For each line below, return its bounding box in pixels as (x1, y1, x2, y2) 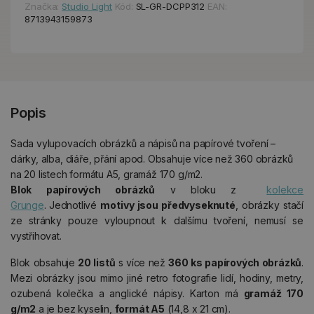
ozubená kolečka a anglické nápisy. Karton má (11, 287, 244, 299)
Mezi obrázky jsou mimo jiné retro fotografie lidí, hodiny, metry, (11, 271, 303, 284)
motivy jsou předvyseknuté (100, 198, 235, 211)
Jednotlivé (49, 198, 101, 211)
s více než (115, 256, 169, 268)
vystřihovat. (11, 229, 62, 242)
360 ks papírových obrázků (168, 256, 302, 268)
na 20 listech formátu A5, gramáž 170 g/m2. (11, 168, 203, 180)
